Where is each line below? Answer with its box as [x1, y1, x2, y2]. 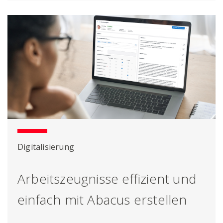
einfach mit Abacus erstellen [17, 191, 187, 209]
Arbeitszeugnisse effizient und [17, 170, 196, 188]
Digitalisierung [17, 141, 74, 153]
